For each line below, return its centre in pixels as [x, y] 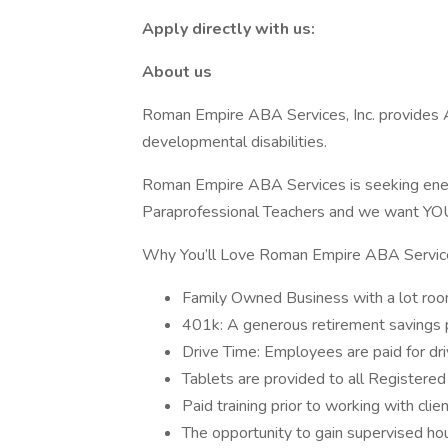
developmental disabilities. [234, 142]
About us [177, 72]
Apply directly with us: [228, 29]
